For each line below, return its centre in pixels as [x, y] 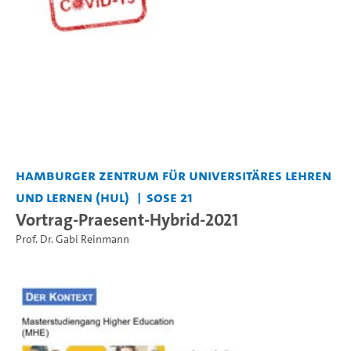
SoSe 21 [169, 197]
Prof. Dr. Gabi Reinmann [72, 239]
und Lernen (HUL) [72, 197]
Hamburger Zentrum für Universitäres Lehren [174, 175]
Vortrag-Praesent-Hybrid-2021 [127, 219]
